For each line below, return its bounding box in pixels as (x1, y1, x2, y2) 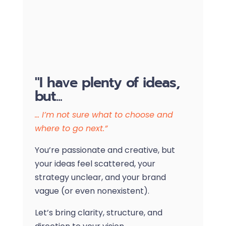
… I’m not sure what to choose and (34, 108, 173, 121)
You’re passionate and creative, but (34, 144, 175, 156)
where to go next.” (34, 122, 107, 134)
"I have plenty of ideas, (34, 72, 180, 93)
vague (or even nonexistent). (34, 185, 149, 197)
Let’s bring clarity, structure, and (34, 206, 162, 218)
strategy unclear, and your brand (34, 171, 166, 183)
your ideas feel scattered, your (34, 157, 155, 169)
